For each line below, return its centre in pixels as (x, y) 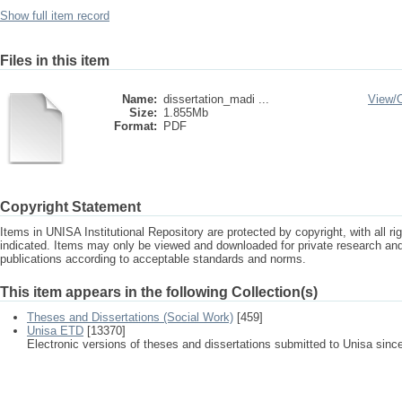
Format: (135, 126)
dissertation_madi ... (216, 99)
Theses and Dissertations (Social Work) (130, 317)
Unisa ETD (55, 331)
